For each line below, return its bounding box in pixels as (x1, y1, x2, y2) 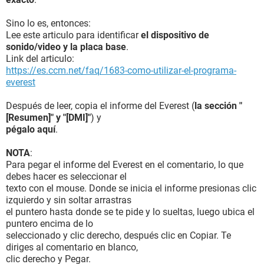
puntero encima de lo (6, 218, 93, 229)
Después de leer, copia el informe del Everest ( (6, 100, 194, 111)
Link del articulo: (6, 53, 74, 64)
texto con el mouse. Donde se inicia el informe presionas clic (6, 183, 256, 194)
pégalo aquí (6, 124, 55, 135)
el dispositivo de (141, 29, 209, 41)
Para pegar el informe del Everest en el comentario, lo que (6, 159, 243, 170)
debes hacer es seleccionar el (6, 171, 127, 182)
